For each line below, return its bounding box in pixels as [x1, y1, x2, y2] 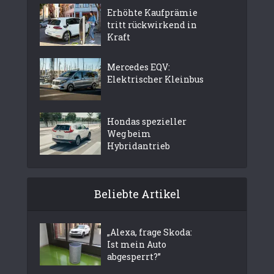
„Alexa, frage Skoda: [107, 226, 192, 239]
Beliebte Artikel [94, 187, 180, 202]
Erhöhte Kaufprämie [107, 7, 198, 19]
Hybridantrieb [107, 140, 170, 152]
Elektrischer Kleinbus [107, 73, 204, 86]
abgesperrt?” [107, 251, 161, 263]
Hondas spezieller [107, 116, 187, 128]
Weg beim [107, 128, 151, 140]
